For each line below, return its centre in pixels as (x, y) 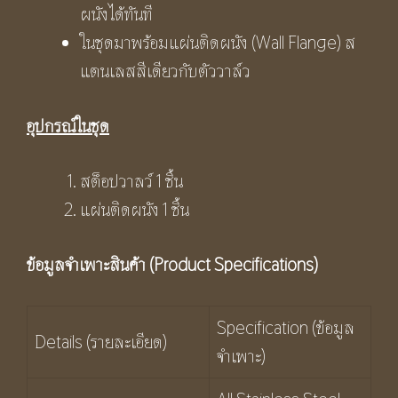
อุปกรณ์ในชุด (68, 126)
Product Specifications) (236, 264)
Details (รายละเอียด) (101, 342)
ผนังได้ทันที (116, 14)
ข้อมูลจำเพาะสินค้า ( (90, 264)
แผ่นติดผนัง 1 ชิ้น (135, 209)
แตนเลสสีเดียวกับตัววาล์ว (165, 71)
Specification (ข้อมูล (286, 327)
